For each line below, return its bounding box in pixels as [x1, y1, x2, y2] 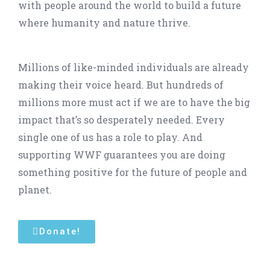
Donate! [39, 226, 81, 237]
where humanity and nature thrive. [18, 16, 190, 29]
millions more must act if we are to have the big [18, 96, 250, 108]
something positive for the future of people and [18, 166, 247, 178]
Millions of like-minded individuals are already [18, 61, 249, 74]
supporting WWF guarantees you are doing [18, 148, 225, 161]
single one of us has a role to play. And [18, 131, 202, 143]
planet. [18, 183, 52, 196]
